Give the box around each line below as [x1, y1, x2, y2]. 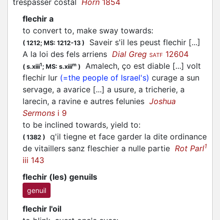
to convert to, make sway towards [23, 26, 151, 35]
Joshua [149, 96, 176, 106]
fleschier [87, 143, 119, 153]
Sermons [23, 108, 55, 118]
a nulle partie [119, 143, 175, 153]
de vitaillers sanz [23, 143, 87, 153]
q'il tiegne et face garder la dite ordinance [45, 132, 207, 141]
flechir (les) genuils [23, 172, 97, 182]
